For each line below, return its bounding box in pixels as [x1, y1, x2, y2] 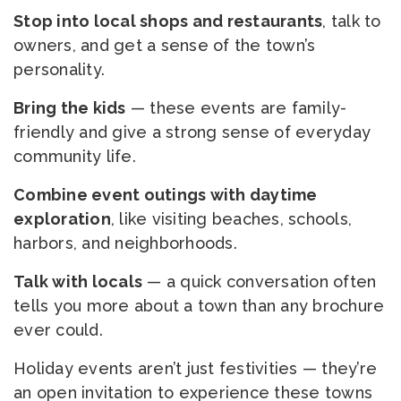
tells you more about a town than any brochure [13, 296, 385, 315]
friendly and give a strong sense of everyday [13, 123, 371, 141]
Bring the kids [13, 98, 126, 117]
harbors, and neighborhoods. [13, 234, 237, 252]
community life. [13, 147, 136, 166]
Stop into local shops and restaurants [13, 12, 323, 30]
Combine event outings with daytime [13, 185, 318, 204]
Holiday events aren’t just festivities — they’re [13, 359, 377, 378]
